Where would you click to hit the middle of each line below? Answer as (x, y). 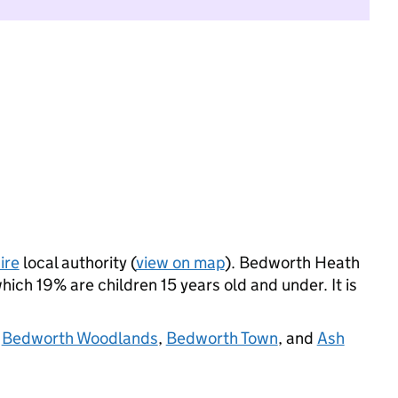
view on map (180, 263)
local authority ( (77, 263)
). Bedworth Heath (292, 263)
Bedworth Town (222, 338)
